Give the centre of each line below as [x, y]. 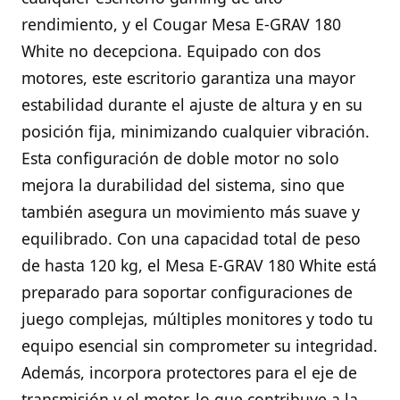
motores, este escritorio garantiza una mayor [188, 77]
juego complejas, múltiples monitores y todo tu [197, 318]
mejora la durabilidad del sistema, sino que [183, 184]
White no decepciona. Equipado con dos [171, 50]
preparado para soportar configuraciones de [187, 292]
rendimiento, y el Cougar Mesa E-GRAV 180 [181, 24]
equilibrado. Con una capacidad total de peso [191, 238]
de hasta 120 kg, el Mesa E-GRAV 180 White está [199, 265]
